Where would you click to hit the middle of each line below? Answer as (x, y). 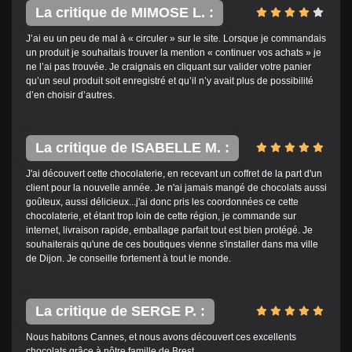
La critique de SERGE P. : (120, 311)
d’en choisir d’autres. (70, 95)
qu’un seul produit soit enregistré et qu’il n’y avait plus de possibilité (169, 81)
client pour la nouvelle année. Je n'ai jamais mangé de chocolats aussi (176, 187)
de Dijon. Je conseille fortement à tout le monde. (128, 258)
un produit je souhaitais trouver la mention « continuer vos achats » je (173, 52)
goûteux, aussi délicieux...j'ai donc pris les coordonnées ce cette (162, 202)
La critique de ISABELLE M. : (132, 147)
